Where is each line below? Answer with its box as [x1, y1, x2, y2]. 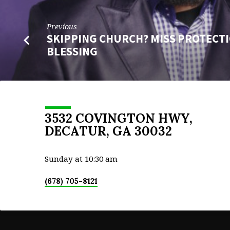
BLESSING [47, 44, 98, 59]
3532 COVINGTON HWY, [45, 110, 193, 127]
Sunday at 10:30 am [45, 154, 118, 164]
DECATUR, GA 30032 [45, 123, 172, 140]
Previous [47, 22, 78, 32]
